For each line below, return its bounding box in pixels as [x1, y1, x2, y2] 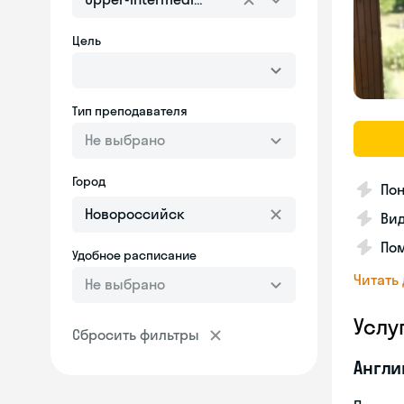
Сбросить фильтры [72, 326, 199, 344]
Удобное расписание [72, 247, 197, 263]
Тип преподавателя [72, 103, 188, 119]
